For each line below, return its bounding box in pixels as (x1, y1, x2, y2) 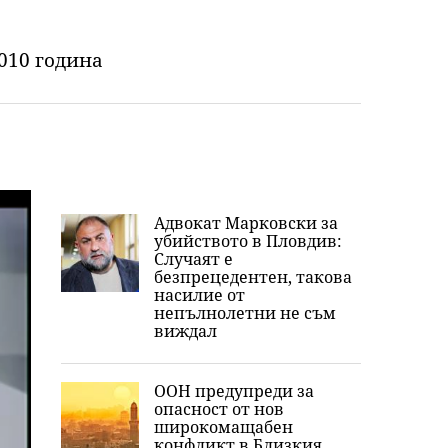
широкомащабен (154, 416, 293, 438)
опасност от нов (154, 398, 284, 420)
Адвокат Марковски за (154, 212, 338, 234)
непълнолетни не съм (154, 302, 336, 324)
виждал (154, 320, 217, 342)
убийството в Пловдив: (154, 230, 342, 252)
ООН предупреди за (154, 380, 314, 402)
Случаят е (154, 248, 233, 270)
